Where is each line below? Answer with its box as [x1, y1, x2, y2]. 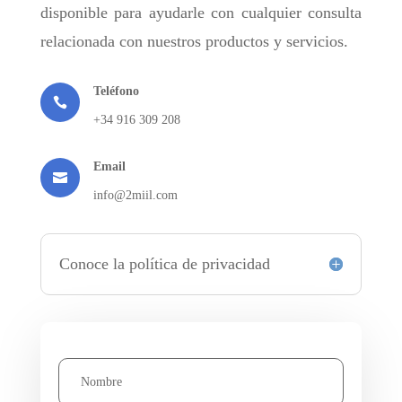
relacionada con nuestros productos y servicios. [39, 31, 348, 50]
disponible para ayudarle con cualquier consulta [39, 3, 363, 22]
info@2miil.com [92, 188, 178, 202]
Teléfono [92, 83, 139, 98]
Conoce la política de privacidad [58, 254, 270, 273]
